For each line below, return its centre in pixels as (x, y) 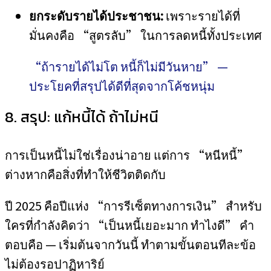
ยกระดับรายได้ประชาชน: (96, 15)
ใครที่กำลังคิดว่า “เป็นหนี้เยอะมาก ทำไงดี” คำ (129, 225)
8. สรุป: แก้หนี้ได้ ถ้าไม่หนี (82, 117)
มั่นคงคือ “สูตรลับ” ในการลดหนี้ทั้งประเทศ (145, 35)
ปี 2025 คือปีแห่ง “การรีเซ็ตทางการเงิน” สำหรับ (133, 205)
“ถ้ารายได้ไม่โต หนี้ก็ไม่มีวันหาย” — (129, 66)
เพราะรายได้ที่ (202, 15)
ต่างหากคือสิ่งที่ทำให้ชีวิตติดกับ (85, 174)
